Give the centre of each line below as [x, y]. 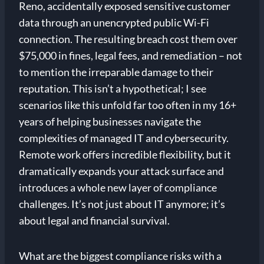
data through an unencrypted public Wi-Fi [114, 23]
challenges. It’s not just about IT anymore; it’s [122, 204]
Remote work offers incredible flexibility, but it [125, 155]
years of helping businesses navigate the [110, 122]
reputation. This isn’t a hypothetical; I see [113, 89]
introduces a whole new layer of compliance [118, 188]
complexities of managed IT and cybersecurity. [124, 138]
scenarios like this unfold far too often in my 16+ [128, 105]
